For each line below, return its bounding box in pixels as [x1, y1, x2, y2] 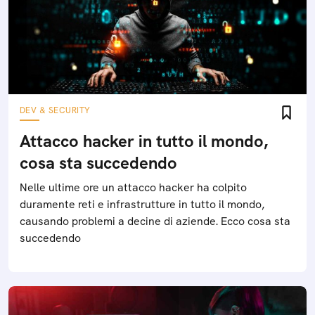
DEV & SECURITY [20, 105, 91, 116]
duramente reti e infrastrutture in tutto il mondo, [20, 197, 264, 212]
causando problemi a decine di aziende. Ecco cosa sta [20, 214, 290, 229]
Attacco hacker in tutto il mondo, [20, 130, 269, 152]
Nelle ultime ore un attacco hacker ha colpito [20, 180, 247, 195]
